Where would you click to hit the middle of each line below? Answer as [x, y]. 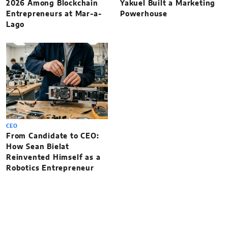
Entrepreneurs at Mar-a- [54, 14]
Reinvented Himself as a [53, 158]
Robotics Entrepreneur [50, 168]
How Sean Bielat [38, 147]
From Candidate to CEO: [53, 136]
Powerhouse [144, 14]
